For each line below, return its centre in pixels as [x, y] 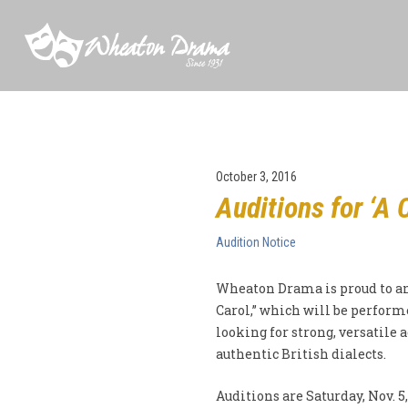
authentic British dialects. [301, 354]
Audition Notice [255, 242]
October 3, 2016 [256, 177]
